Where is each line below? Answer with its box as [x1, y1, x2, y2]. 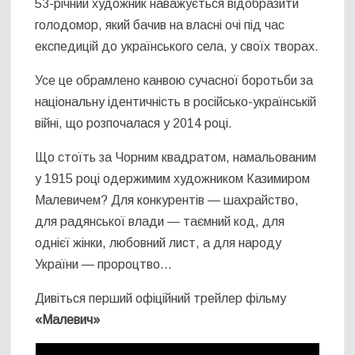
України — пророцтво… [35, 258, 173, 272]
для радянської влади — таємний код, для [35, 215, 285, 229]
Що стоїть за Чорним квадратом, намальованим [35, 151, 317, 165]
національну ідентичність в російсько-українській [35, 95, 317, 109]
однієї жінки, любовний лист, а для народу [35, 236, 282, 250]
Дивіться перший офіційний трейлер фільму [35, 292, 287, 306]
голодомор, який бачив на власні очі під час [35, 18, 285, 32]
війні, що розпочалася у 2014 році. [35, 116, 233, 131]
